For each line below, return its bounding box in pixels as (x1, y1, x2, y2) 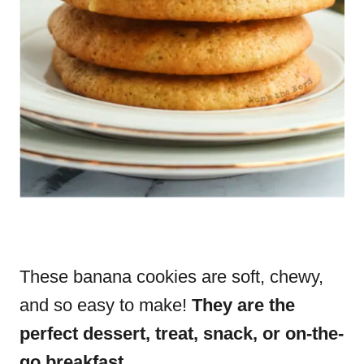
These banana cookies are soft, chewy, (19, 266, 323, 287)
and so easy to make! (19, 295, 192, 315)
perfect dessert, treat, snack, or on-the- (19, 323, 344, 344)
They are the (192, 295, 295, 315)
